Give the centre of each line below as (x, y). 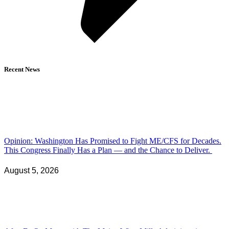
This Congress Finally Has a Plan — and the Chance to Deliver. (108, 150)
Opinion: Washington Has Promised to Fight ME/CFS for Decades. (113, 141)
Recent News (22, 70)
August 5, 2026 (31, 170)
